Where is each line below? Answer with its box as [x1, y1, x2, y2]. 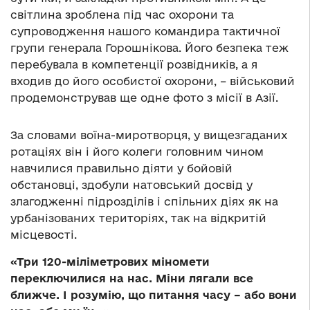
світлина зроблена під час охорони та [10, 8, 234, 21]
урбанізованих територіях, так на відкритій [10, 212, 266, 225]
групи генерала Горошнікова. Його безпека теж [10, 42, 289, 55]
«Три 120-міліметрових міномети [10, 255, 210, 268]
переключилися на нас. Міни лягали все [10, 272, 253, 285]
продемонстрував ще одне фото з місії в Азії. [10, 91, 278, 104]
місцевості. [10, 228, 77, 241]
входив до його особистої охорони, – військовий [10, 75, 295, 88]
